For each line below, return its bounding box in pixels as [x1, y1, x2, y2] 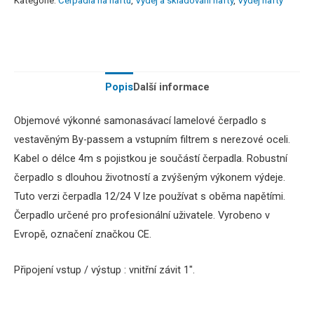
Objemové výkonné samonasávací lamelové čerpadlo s [14, 114, 266, 128]
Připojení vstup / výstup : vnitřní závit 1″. [14, 263, 195, 276]
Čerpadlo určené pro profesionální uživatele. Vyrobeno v [14, 209, 270, 222]
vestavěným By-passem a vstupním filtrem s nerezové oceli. [14, 133, 290, 146]
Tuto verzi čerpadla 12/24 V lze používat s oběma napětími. [14, 190, 285, 203]
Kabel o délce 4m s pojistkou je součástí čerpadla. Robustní [14, 152, 287, 165]
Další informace [132, 80, 210, 93]
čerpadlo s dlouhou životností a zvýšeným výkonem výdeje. [14, 171, 285, 184]
